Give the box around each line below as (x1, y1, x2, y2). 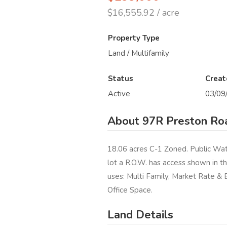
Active (108, 89, 130, 99)
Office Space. (107, 184, 155, 195)
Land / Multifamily (108, 48, 169, 59)
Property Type (108, 33, 160, 44)
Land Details (107, 207, 173, 223)
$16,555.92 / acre (107, 7, 179, 19)
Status (108, 73, 133, 84)
